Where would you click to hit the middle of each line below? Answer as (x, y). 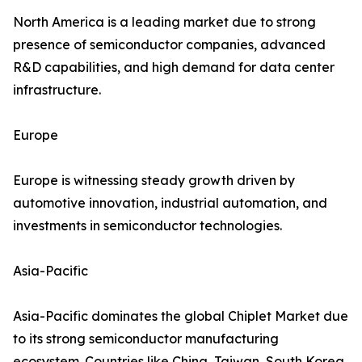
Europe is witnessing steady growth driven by (154, 181)
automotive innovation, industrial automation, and (170, 203)
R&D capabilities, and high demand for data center (174, 67)
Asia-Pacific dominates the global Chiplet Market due (181, 316)
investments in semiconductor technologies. (147, 226)
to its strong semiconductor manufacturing (146, 339)
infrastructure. (57, 90)
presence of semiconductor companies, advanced (169, 45)
